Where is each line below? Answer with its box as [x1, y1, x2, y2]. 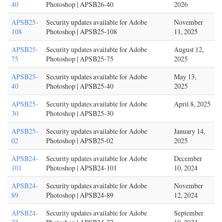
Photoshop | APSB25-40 [46, 81, 113, 91]
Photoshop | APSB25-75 [46, 54, 113, 63]
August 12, [174, 45, 204, 54]
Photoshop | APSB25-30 [46, 109, 113, 118]
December [174, 154, 202, 163]
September [174, 208, 204, 218]
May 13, [174, 72, 196, 81]
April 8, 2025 [174, 99, 211, 109]
